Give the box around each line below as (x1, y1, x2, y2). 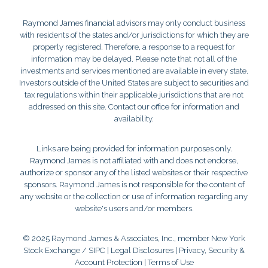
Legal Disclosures (111, 246, 173, 255)
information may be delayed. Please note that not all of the (31, 54, 237, 64)
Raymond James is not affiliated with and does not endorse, (30, 156, 238, 166)
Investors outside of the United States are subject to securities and (19, 78, 249, 88)
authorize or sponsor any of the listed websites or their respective (20, 168, 248, 178)
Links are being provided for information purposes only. (36, 144, 232, 154)
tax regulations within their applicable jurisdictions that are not (25, 90, 243, 100)
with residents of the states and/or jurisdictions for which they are (19, 31, 249, 40)
